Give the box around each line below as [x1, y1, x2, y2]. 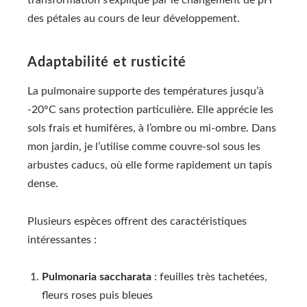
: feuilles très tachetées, [151, 271, 267, 282]
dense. [27, 178, 58, 190]
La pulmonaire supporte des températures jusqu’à [27, 86, 264, 97]
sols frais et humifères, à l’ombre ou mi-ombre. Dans [27, 123, 276, 134]
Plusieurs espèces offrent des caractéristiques [27, 215, 247, 227]
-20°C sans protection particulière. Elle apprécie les [27, 104, 273, 116]
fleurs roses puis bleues [42, 290, 153, 301]
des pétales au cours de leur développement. [27, 13, 240, 25]
